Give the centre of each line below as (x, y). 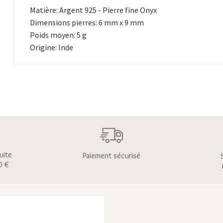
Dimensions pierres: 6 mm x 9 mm (87, 22)
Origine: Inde (52, 47)
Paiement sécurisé (111, 156)
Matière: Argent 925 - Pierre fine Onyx (94, 10)
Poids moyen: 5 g (58, 35)
